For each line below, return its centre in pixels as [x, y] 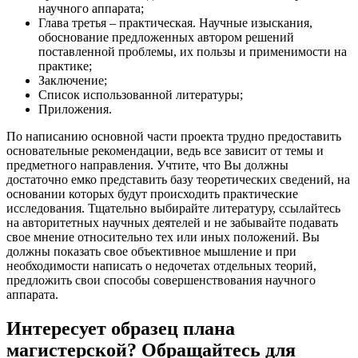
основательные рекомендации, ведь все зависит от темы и [165, 150]
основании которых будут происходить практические [152, 193]
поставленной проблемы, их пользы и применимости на [193, 51]
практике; [65, 66]
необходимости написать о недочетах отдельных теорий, [161, 265]
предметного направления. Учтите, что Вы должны [147, 165]
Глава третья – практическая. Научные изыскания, [175, 22]
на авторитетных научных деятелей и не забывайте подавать [172, 222]
